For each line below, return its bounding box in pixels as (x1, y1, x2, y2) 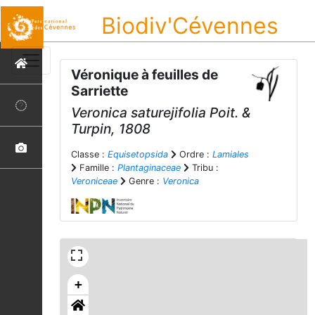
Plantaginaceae (117, 162, 181, 173)
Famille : (77, 162, 117, 173)
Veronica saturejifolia (71, 104, 206, 121)
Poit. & (206, 104, 250, 121)
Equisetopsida (108, 149, 168, 160)
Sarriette (71, 82, 128, 99)
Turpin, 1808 (71, 120, 150, 137)
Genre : (126, 176, 162, 186)
